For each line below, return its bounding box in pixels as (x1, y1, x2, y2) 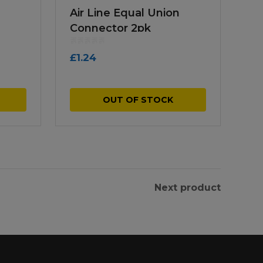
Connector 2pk (70, 21, 151, 35)
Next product (154, 181, 221, 193)
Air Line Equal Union (70, 6, 180, 19)
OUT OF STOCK (103, 94, 173, 105)
